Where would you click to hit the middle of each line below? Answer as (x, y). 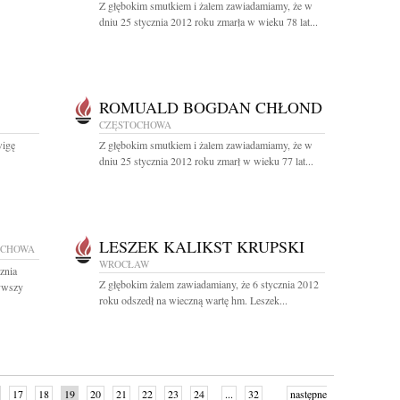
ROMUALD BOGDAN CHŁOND (211, 107)
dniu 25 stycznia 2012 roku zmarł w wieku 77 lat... (206, 161)
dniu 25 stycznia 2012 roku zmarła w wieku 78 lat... (208, 21)
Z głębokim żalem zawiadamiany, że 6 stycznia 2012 (209, 284)
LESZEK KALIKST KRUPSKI (202, 246)
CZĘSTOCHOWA (135, 125)
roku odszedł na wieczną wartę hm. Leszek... (193, 300)
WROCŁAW (124, 264)
